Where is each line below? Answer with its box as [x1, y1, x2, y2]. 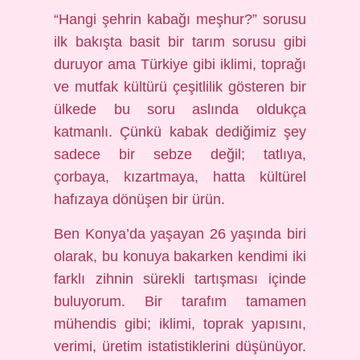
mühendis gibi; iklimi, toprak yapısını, [54, 316, 306, 332]
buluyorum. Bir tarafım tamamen [54, 293, 306, 309]
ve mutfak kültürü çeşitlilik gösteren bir [54, 79, 306, 95]
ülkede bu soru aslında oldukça [54, 101, 306, 117]
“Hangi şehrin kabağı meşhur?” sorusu [54, 11, 306, 27]
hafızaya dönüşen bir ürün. [54, 191, 226, 207]
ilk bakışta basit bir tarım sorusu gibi [54, 34, 306, 50]
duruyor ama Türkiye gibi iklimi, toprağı [54, 56, 306, 72]
